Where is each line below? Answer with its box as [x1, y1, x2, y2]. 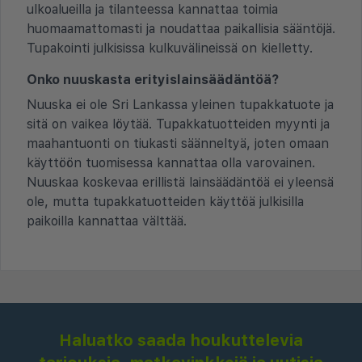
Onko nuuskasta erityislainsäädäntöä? [27, 71, 279, 87]
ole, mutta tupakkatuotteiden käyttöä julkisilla [27, 193, 304, 209]
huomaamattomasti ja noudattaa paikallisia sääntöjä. [27, 20, 335, 36]
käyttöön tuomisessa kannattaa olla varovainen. [27, 154, 315, 170]
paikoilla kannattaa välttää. [27, 213, 187, 229]
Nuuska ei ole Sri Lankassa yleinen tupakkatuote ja [27, 96, 334, 112]
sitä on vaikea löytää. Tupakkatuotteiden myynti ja [27, 116, 330, 132]
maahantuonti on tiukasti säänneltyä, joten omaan [27, 135, 329, 151]
